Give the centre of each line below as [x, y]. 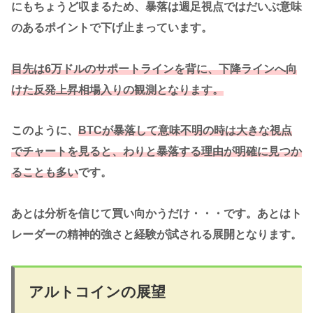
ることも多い [45, 173]
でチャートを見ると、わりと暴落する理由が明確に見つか [156, 152]
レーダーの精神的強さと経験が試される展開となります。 [156, 235]
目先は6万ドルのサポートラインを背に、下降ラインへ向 [154, 68]
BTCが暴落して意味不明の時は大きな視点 [185, 131]
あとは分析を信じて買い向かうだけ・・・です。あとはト [156, 214]
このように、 [45, 131]
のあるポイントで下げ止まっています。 [112, 27]
